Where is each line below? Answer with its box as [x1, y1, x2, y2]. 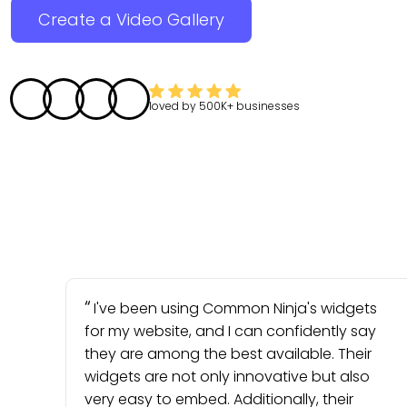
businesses [236, 98, 300, 114]
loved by [149, 98, 199, 114]
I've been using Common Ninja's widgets [94, 298, 377, 319]
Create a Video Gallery [38, 7, 224, 31]
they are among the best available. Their [84, 343, 372, 364]
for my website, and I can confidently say [84, 321, 376, 342]
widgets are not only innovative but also [84, 366, 370, 387]
